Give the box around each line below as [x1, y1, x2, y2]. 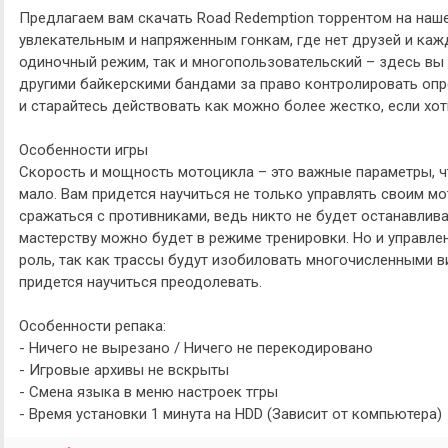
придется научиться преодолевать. [19, 273, 262, 291]
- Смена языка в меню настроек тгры [19, 383, 278, 401]
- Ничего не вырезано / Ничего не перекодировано [19, 339, 373, 357]
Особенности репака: [19, 317, 166, 335]
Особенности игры [19, 141, 148, 159]
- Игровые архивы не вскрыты [19, 361, 229, 379]
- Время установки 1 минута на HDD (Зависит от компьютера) [19, 405, 442, 423]
